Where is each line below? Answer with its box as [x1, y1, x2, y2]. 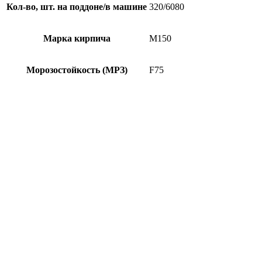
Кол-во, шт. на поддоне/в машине [6, 1, 147, 12]
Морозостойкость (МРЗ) [26, 64, 127, 75]
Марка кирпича [43, 33, 111, 43]
